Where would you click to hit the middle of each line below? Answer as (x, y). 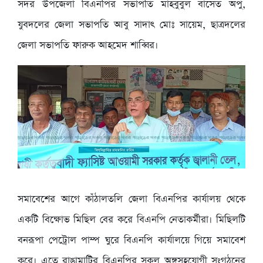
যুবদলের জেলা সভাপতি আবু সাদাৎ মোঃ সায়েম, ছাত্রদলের (131, 25)
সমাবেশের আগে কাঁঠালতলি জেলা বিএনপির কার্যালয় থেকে (131, 200)
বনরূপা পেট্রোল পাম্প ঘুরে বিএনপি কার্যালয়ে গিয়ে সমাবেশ (131, 241)
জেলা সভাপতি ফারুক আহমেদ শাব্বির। (88, 46)
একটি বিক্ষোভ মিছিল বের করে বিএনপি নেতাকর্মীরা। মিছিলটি (131, 220)
